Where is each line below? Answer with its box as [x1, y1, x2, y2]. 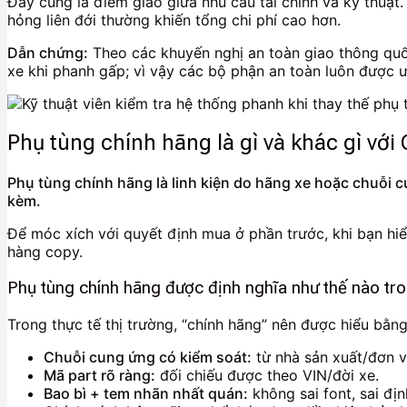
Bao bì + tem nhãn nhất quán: [44, 383, 248, 402]
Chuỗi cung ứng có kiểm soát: [44, 347, 252, 366]
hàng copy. [7, 243, 83, 262]
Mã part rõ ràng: [44, 365, 155, 384]
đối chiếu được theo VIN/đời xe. [155, 365, 379, 384]
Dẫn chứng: [7, 43, 88, 62]
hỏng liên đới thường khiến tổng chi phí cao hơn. [7, 10, 341, 29]
